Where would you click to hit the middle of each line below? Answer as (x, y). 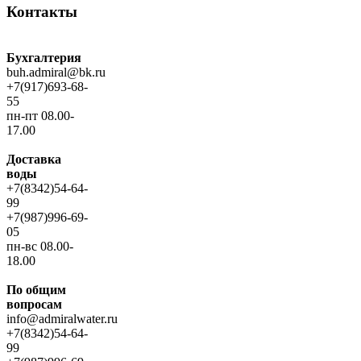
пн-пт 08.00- (40, 115)
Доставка (34, 159)
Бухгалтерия (44, 57)
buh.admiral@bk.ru (56, 72)
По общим (36, 289)
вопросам (34, 304)
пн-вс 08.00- (40, 246)
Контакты (42, 12)
